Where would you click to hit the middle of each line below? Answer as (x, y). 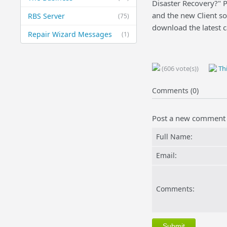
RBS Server (46, 16)
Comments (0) (175, 90)
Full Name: (174, 137)
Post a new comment (188, 118)
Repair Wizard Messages (70, 34)
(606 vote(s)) (179, 68)
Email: (166, 155)
